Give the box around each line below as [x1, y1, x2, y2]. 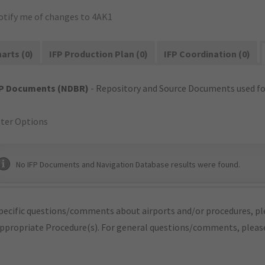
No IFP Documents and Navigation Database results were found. [16, 159, 240, 170]
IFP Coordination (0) [164, 48, 251, 60]
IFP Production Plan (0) [49, 48, 148, 60]
